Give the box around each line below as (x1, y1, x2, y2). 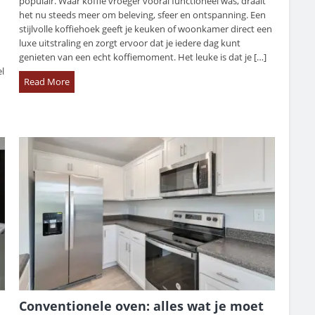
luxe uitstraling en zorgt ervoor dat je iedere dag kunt (19, 37, 241, 50)
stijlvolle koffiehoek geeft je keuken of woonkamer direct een (19, 22, 273, 36)
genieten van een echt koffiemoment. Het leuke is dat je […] (19, 51, 267, 64)
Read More (24, 75, 70, 89)
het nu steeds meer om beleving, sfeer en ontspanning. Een (19, 8, 266, 22)
